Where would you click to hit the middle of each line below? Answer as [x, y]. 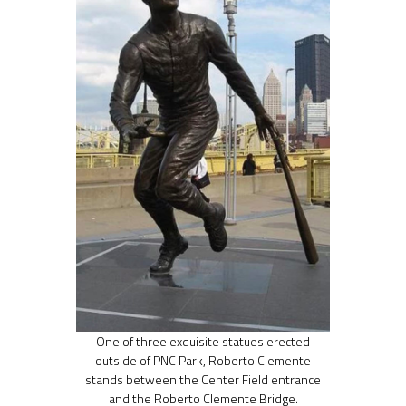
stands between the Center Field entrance [203, 379]
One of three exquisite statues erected [203, 341]
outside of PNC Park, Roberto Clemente [203, 360]
